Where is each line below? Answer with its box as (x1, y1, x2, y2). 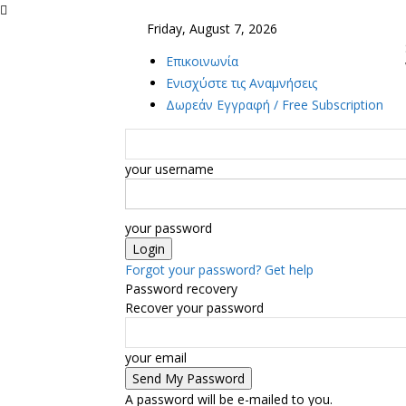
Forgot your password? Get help (125, 261, 314, 278)
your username (125, 160, 214, 178)
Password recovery (125, 280, 237, 297)
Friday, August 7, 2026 (147, 20, 277, 37)
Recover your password (125, 299, 264, 316)
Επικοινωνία (166, 53, 238, 70)
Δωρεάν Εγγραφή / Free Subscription (166, 96, 383, 113)
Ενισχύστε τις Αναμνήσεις (166, 74, 317, 92)
